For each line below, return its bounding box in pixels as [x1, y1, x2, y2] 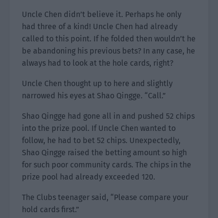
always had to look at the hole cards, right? [22, 58, 173, 68]
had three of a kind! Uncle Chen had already [22, 22, 178, 31]
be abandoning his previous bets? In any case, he [22, 46, 195, 55]
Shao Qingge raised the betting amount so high [22, 148, 187, 157]
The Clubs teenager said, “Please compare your [22, 193, 188, 202]
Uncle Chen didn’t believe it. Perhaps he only [22, 10, 182, 19]
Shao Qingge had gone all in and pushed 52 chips [22, 111, 195, 121]
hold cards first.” [22, 205, 79, 214]
